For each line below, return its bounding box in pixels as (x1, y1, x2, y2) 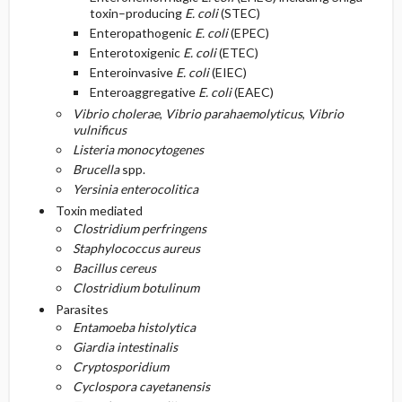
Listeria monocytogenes (72, 142, 204, 158)
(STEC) (217, 5, 260, 22)
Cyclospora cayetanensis (72, 379, 210, 395)
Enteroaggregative (89, 84, 198, 100)
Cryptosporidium (72, 359, 169, 375)
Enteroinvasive (89, 65, 176, 81)
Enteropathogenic (89, 25, 195, 41)
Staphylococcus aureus (72, 240, 200, 257)
